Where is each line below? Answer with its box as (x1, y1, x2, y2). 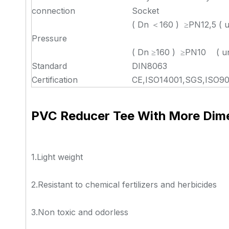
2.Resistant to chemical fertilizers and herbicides (31, 179, 217, 190)
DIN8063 (132, 61, 167, 71)
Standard (32, 61, 67, 71)
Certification (32, 75, 78, 85)
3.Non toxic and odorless (31, 207, 128, 217)
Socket (132, 6, 159, 16)
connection (32, 6, 75, 16)
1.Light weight (31, 152, 83, 162)
